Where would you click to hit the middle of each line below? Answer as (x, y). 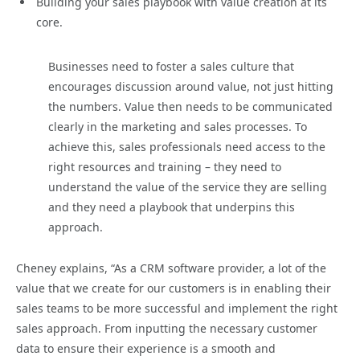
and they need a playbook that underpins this (172, 207)
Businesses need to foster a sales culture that (171, 66)
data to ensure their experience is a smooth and (146, 348)
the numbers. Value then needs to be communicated (190, 106)
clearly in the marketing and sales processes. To (178, 126)
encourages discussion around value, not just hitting (191, 86)
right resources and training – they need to (165, 166)
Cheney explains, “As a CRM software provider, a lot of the (171, 268)
